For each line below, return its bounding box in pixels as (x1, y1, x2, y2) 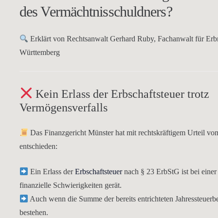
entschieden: (19, 142, 57, 150)
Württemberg (19, 48, 60, 56)
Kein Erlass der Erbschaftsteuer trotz (36, 88, 210, 100)
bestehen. (19, 208, 48, 217)
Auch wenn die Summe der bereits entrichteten (28, 195, 176, 203)
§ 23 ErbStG (141, 167, 180, 176)
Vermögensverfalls (19, 101, 108, 114)
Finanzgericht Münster (44, 128, 114, 137)
